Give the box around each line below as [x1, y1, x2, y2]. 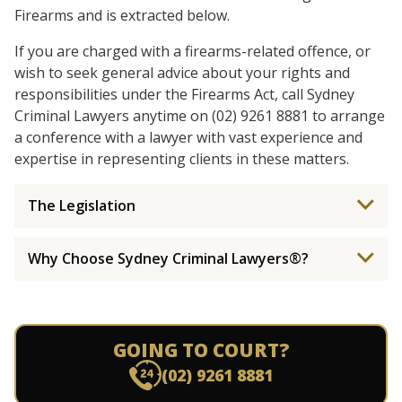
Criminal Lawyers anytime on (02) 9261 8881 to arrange [14, 106, 385, 126]
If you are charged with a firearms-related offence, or [14, 41, 371, 61]
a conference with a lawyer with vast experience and [14, 127, 363, 147]
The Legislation [28, 196, 135, 215]
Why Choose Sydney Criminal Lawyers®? [28, 249, 309, 268]
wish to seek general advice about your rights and [14, 63, 350, 83]
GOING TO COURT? [112, 337, 290, 363]
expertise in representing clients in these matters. [14, 149, 349, 169]
